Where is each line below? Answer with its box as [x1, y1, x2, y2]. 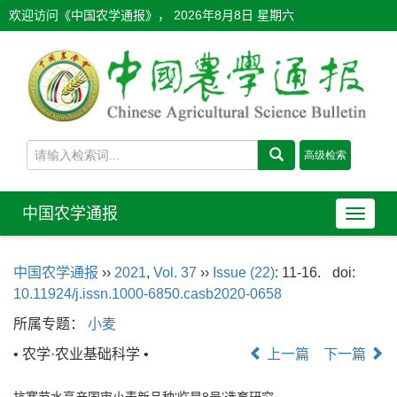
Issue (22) [213, 264, 275, 280]
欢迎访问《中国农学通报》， [9, 8, 174, 22]
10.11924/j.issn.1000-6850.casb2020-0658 [13, 285, 282, 301]
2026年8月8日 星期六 [174, 8, 294, 22]
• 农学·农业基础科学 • [13, 346, 149, 362]
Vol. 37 [153, 264, 197, 280]
